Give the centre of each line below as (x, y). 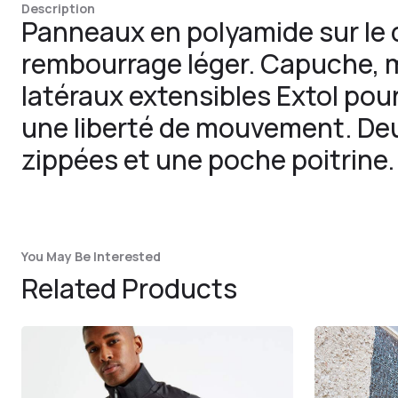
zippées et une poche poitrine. (208, 159)
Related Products (129, 288)
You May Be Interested (91, 256)
